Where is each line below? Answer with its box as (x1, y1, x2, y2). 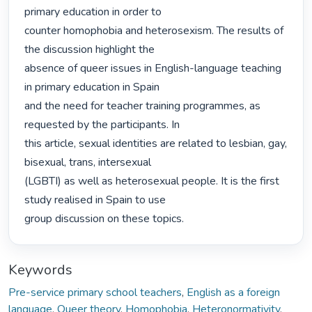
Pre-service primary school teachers (8, 284, 182, 300)
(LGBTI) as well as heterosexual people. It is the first (24, 173, 280, 189)
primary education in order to (24, 4, 162, 20)
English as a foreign (187, 284, 280, 300)
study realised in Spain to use (24, 192, 166, 208)
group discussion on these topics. (24, 211, 187, 227)
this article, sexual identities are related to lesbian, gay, (24, 136, 288, 152)
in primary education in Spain (24, 79, 160, 95)
